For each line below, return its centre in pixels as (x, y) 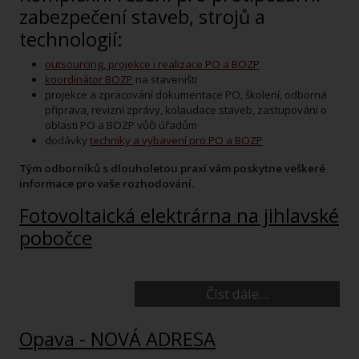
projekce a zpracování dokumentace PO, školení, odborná (186, 94)
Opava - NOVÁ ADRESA (124, 339)
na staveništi (165, 79)
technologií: (71, 39)
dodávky (67, 140)
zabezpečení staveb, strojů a (142, 16)
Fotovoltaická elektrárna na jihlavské (24, 215)
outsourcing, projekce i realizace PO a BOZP (152, 64)
